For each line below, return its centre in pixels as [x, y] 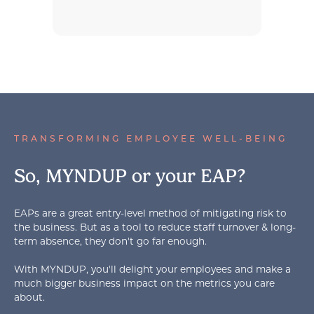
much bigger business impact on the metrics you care [145, 284]
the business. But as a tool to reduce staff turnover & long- [155, 227]
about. [30, 298]
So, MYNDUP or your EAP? [130, 176]
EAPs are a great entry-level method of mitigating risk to [151, 213]
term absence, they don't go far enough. [111, 241]
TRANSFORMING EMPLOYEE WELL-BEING [151, 140]
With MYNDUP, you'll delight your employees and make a [153, 269]
